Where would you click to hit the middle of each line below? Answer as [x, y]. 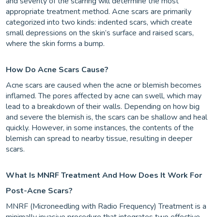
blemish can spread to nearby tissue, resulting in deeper [99, 139]
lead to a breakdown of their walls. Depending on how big [103, 107]
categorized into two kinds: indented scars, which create [99, 22]
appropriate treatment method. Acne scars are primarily [99, 12]
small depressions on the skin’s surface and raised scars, [100, 33]
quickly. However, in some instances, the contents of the [100, 128]
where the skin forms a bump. [55, 44]
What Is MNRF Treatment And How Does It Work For [104, 175]
